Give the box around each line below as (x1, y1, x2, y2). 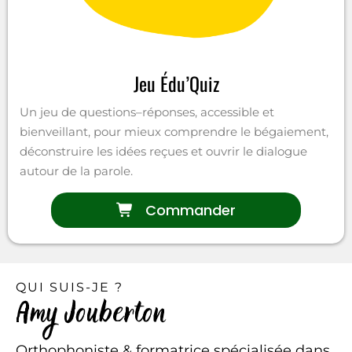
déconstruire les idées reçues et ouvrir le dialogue (20, 143, 307, 159)
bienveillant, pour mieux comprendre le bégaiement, (20, 123, 328, 139)
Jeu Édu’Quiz (133, 68, 219, 97)
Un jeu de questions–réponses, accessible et (20, 104, 274, 119)
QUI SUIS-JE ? (16, 279, 123, 295)
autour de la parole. (20, 163, 133, 178)
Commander (145, 200, 236, 220)
